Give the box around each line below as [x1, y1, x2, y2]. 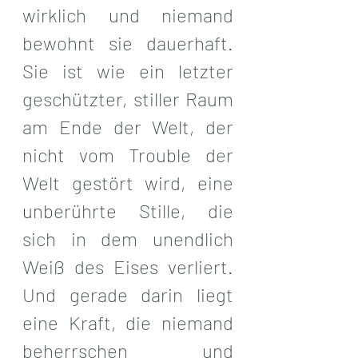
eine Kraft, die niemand [22, 310, 233, 334]
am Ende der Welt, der [22, 114, 233, 138]
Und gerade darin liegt [22, 282, 233, 306]
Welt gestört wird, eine [22, 170, 233, 194]
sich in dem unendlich [22, 226, 233, 250]
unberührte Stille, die [22, 198, 233, 222]
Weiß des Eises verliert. [22, 254, 233, 278]
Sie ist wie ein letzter [22, 58, 233, 82]
